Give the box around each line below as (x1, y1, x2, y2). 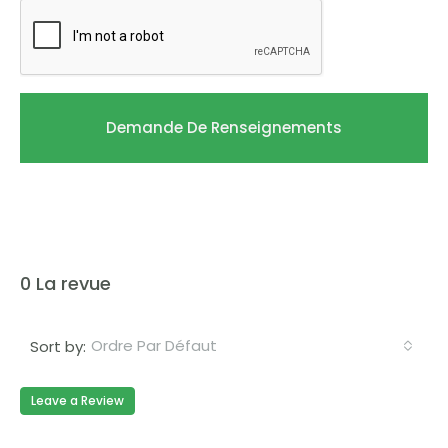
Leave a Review (31, 392, 124, 409)
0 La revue (20, 271, 111, 296)
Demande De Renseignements (106, 117, 342, 138)
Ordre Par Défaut (91, 335, 217, 356)
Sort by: (30, 335, 86, 357)
